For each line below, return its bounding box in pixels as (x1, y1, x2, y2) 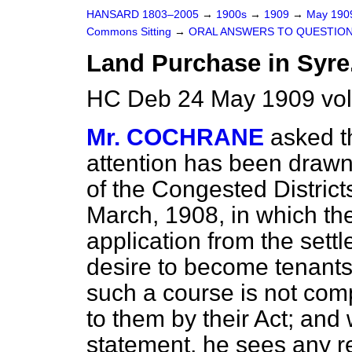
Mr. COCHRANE (86, 124, 264, 150)
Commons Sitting (86, 26, 174, 38)
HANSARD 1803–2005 (86, 9, 199, 20)
